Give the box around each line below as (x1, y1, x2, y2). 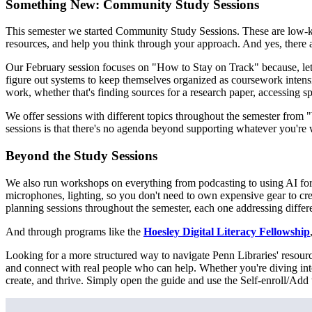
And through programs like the (6, 225, 143, 237)
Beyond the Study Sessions (6, 148, 157, 164)
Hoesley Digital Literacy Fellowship (143, 225, 310, 237)
